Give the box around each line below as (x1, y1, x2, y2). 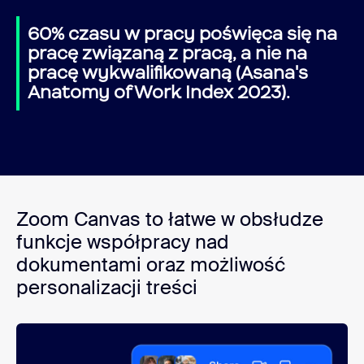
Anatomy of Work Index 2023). (28, 80, 290, 103)
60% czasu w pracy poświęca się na (28, 22, 337, 45)
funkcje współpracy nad (16, 228, 229, 254)
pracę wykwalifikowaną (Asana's (28, 61, 308, 84)
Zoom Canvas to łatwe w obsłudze (16, 206, 323, 232)
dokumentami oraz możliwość (16, 251, 285, 277)
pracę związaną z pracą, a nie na (28, 41, 307, 64)
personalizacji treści (16, 274, 197, 300)
